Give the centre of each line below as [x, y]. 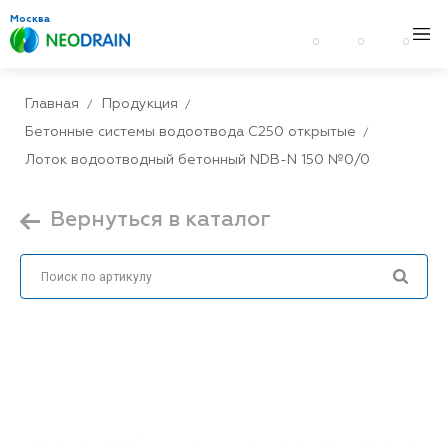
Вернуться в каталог [160, 220]
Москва [30, 19]
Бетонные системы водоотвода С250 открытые [190, 132]
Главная [52, 104]
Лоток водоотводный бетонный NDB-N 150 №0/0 [197, 160]
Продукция [140, 104]
